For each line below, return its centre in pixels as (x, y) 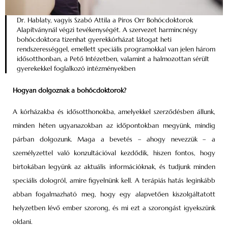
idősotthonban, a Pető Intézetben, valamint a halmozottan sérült (113, 59)
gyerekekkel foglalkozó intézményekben (76, 69)
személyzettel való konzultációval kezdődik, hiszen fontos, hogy (114, 153)
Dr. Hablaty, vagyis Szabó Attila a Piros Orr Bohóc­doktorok (105, 20)
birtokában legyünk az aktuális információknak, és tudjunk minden (114, 166)
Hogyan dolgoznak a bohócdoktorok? (69, 91)
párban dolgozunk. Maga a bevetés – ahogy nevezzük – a (114, 139)
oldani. (23, 221)
